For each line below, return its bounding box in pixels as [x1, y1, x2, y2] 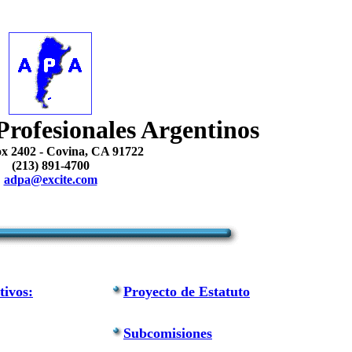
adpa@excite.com [3, 173, 97, 186]
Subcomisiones [123, 325, 212, 341]
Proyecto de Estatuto [123, 284, 250, 299]
